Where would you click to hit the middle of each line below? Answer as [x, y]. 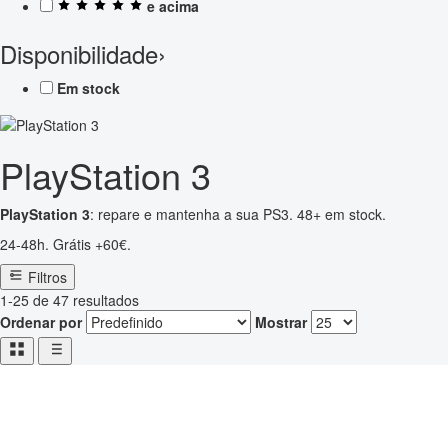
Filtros [47, 277]
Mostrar [281, 322]
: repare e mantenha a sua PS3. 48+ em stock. [238, 214]
